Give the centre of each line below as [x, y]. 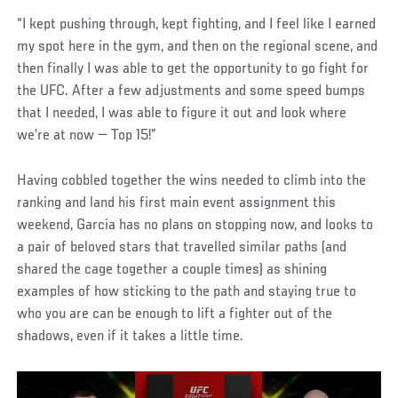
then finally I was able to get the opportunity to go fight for [193, 69]
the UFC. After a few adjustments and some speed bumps [191, 91]
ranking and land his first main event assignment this [177, 203]
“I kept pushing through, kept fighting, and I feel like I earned [197, 24]
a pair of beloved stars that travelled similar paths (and [182, 247]
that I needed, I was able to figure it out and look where [182, 113]
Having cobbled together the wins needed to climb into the [192, 181]
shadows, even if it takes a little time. [131, 336]
